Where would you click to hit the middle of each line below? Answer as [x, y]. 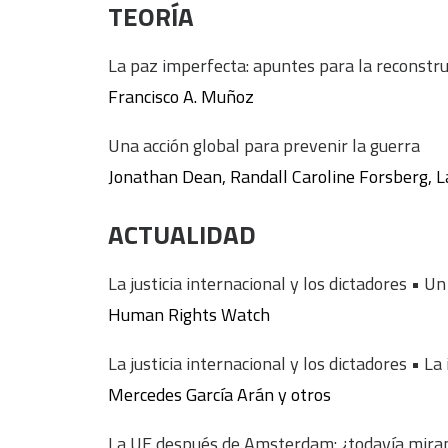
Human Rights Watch [189, 314]
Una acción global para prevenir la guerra [264, 145]
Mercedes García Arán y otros [219, 394]
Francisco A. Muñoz [181, 96]
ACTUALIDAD [182, 234]
